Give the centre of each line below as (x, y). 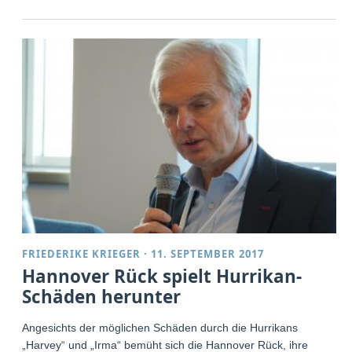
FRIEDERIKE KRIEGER (82, 254)
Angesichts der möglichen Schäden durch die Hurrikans (160, 328)
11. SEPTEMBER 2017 (208, 254)
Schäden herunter (102, 297)
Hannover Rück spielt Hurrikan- (162, 277)
